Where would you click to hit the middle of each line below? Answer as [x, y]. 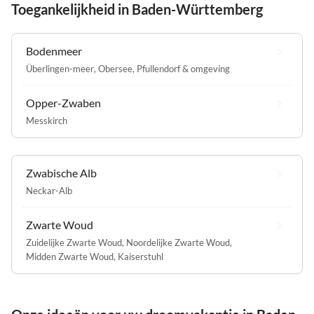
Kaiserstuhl [141, 257]
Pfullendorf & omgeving [183, 69]
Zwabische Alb [61, 173]
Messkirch [47, 121]
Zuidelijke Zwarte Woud [74, 243]
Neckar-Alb [49, 191]
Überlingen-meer [60, 69]
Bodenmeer [54, 51]
